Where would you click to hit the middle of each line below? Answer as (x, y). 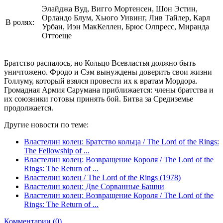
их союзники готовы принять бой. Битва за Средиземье (99, 99)
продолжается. (29, 108)
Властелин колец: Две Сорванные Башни (94, 186)
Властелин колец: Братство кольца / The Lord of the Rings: (121, 141)
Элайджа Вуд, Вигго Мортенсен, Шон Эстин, (120, 8)
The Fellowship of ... (57, 150)
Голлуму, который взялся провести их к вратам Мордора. (101, 81)
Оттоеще (57, 35)
